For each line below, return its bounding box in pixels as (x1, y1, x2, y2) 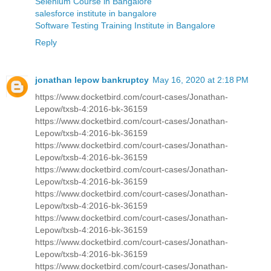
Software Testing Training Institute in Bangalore (35, 20, 215, 30)
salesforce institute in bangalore (35, 8, 157, 18)
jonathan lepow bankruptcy (35, 74, 149, 85)
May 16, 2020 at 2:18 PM (152, 74, 249, 85)
